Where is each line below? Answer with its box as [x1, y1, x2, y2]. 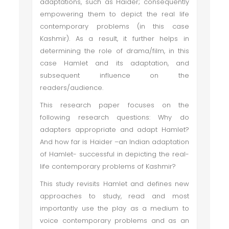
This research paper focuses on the [40, 100, 189, 110]
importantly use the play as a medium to [40, 203, 189, 213]
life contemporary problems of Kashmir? [40, 162, 176, 171]
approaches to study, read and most [40, 191, 189, 201]
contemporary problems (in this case [40, 21, 189, 31]
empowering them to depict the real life [40, 9, 189, 19]
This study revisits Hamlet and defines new [40, 179, 189, 189]
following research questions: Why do [40, 112, 189, 122]
